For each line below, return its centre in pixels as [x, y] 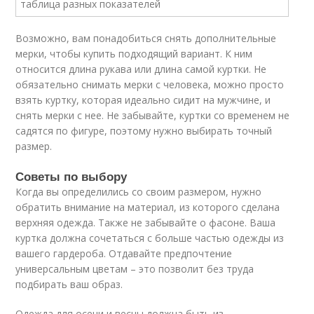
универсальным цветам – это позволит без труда [135, 269]
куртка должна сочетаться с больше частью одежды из [150, 238]
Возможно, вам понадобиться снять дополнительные [146, 38]
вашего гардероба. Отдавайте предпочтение [124, 253]
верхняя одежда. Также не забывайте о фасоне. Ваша [146, 223]
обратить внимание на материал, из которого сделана [148, 207]
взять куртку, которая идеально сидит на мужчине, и [143, 100]
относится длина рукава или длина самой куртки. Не [141, 69]
